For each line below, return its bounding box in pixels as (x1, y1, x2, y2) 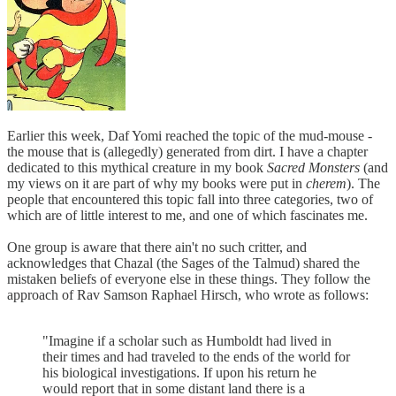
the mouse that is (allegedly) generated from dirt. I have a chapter (7, 143, 368, 159)
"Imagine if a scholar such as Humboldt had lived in (42, 332, 331, 348)
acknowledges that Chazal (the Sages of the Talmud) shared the (7, 255, 360, 270)
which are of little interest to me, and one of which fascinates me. (7, 207, 368, 223)
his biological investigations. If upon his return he (42, 364, 316, 380)
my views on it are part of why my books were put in (7, 175, 306, 191)
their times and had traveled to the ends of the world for (42, 348, 350, 364)
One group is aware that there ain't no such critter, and (7, 239, 307, 255)
